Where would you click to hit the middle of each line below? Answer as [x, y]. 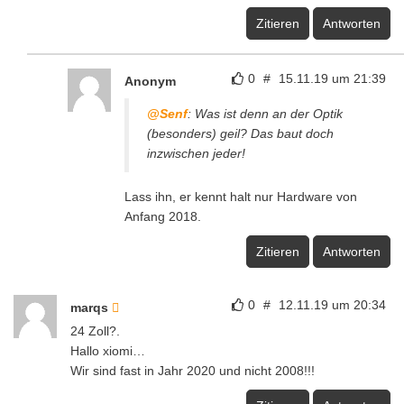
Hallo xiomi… [108, 351]
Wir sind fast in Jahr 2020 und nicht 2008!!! [193, 371]
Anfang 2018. [163, 217]
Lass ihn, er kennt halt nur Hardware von [241, 197]
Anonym [150, 82]
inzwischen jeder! [196, 154]
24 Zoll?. [95, 331]
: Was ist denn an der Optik [265, 114]
